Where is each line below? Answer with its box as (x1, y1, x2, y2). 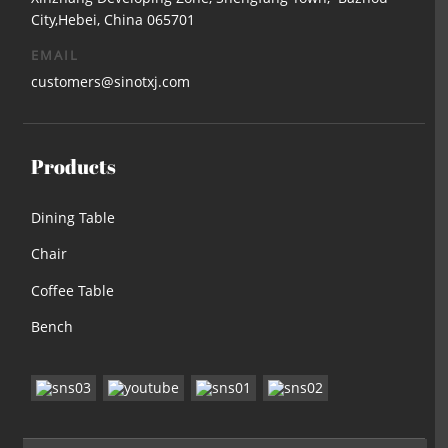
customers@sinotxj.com (31, 71, 191, 91)
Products (31, 152, 117, 180)
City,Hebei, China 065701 (31, 9, 196, 29)
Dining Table (31, 207, 116, 227)
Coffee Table (31, 280, 115, 300)
